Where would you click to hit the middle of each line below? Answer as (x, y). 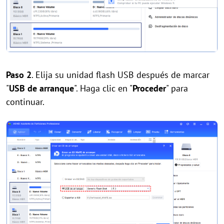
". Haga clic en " (103, 88)
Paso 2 (19, 74)
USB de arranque (41, 88)
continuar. (25, 101)
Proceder (149, 88)
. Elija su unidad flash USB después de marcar (120, 74)
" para (177, 88)
